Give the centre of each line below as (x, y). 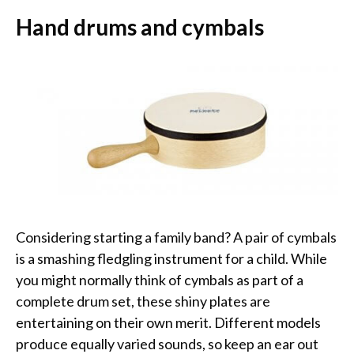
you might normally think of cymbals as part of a (160, 280)
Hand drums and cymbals (140, 26)
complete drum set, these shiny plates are (143, 301)
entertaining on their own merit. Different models (168, 323)
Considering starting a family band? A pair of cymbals (176, 237)
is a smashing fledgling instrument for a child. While (171, 259)
